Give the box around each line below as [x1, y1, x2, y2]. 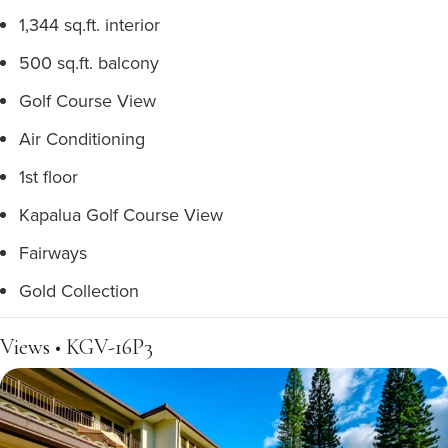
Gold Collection [19, 278, 139, 303]
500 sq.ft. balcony [19, 50, 159, 75]
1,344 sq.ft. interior [19, 12, 160, 37]
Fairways [19, 240, 87, 265]
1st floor [19, 164, 78, 189]
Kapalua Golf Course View [19, 202, 223, 227]
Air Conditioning [19, 126, 145, 151]
